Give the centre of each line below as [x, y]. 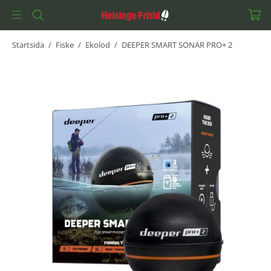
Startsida [28, 45]
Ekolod [98, 45]
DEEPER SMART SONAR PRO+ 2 [177, 45]
